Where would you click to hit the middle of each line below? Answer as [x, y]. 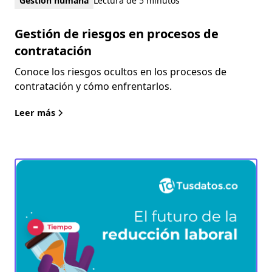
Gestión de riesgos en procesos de [117, 34]
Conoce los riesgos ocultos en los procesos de [121, 72]
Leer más [35, 113]
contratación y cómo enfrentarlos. [93, 87]
